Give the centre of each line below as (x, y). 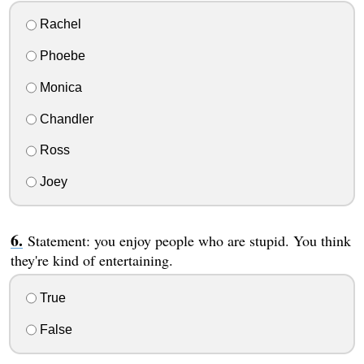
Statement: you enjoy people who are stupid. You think (189, 241)
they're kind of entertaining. (91, 260)
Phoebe (61, 56)
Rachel (58, 24)
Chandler (65, 119)
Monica (59, 87)
